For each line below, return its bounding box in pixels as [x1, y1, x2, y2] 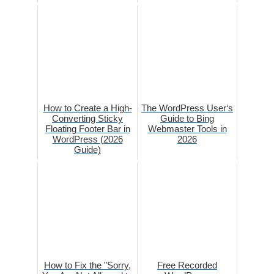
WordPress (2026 [52, 134, 123, 145]
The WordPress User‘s [141, 103, 233, 114]
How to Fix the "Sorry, [44, 260, 131, 271]
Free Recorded [157, 260, 217, 271]
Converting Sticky [52, 113, 123, 124]
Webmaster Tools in [147, 124, 227, 135]
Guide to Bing [160, 113, 214, 124]
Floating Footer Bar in [45, 124, 130, 135]
